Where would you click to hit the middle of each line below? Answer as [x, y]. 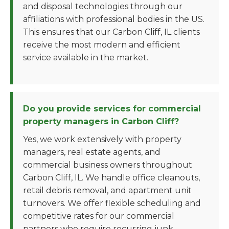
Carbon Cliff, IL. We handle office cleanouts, [111, 178]
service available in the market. [86, 58]
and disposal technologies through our [103, 6]
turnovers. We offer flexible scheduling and [112, 203]
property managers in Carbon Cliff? [101, 121]
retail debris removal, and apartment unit [107, 190]
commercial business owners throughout [108, 165]
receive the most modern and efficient [102, 45]
